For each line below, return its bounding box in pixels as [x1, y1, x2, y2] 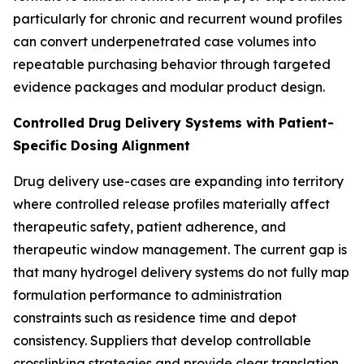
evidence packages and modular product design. [13, 78, 325, 95]
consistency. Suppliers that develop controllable [13, 331, 311, 349]
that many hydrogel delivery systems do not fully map [13, 263, 349, 280]
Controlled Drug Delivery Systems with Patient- [13, 114, 334, 131]
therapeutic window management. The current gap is [13, 240, 347, 258]
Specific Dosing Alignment [13, 136, 190, 154]
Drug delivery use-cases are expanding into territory [13, 172, 344, 189]
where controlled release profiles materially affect [13, 195, 330, 212]
